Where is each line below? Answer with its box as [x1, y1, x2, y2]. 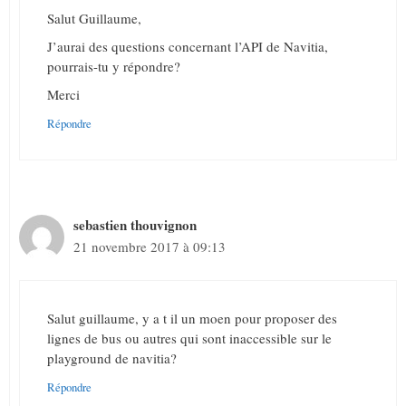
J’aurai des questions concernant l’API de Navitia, [47, 37, 328, 56]
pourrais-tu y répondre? [47, 57, 180, 76]
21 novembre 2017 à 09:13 [73, 237, 226, 256]
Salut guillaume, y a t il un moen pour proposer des [47, 308, 337, 327]
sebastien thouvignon [73, 215, 197, 236]
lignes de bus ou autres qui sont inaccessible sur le [47, 328, 332, 347]
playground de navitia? [47, 348, 177, 367]
